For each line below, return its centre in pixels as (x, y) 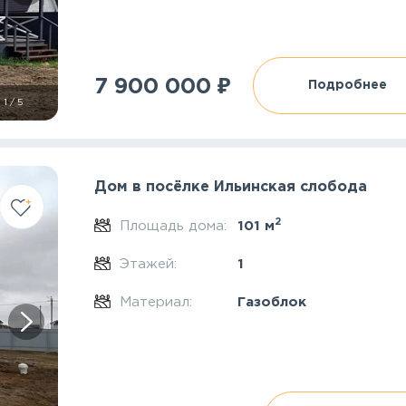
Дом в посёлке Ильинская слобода (231, 187)
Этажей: (150, 264)
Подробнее (348, 85)
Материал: (158, 302)
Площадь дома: (175, 226)
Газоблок (271, 302)
